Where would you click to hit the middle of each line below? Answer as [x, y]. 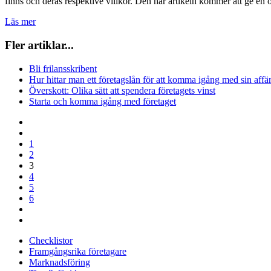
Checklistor [51, 240]
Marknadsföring [60, 262]
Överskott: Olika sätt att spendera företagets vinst [122, 90]
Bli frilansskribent [63, 68]
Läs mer [20, 22]
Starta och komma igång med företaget [103, 101]
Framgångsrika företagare [78, 251]
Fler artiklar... [39, 45]
